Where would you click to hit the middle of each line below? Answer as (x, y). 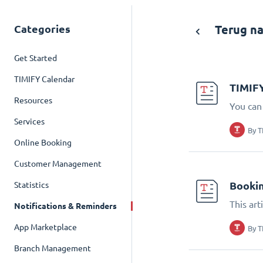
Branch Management (53, 248)
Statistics (31, 185)
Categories (42, 29)
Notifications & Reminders (65, 206)
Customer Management (58, 164)
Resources (33, 100)
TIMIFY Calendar (44, 79)
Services (29, 122)
